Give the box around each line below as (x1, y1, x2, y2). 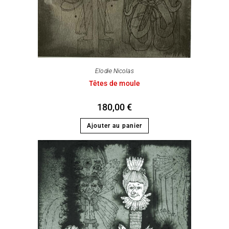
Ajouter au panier (87, 122, 142, 130)
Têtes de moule (88, 79, 141, 88)
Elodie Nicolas (95, 67, 134, 75)
